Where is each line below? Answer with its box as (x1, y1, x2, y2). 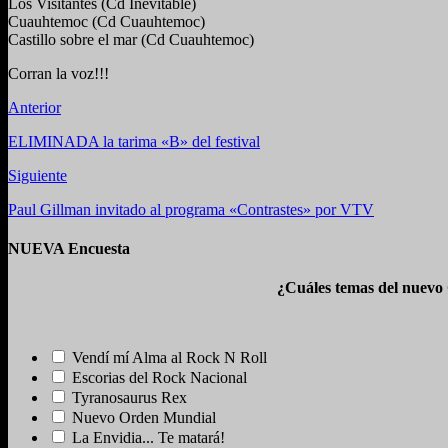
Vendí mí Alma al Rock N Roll (72, 349, 267, 367)
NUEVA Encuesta (8, 240, 130, 258)
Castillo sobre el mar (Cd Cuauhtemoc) (8, 30, 254, 48)
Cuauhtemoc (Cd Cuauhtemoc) (8, 12, 205, 30)
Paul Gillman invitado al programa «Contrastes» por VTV (8, 200, 374, 218)
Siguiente (8, 166, 67, 184)
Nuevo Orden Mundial (72, 409, 216, 427)
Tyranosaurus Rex (72, 389, 187, 407)
